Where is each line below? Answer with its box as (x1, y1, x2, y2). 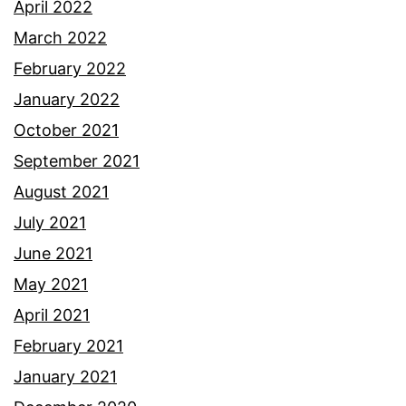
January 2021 (14, 366, 117, 386)
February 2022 (14, 58, 126, 78)
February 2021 (14, 335, 123, 355)
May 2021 (14, 274, 88, 294)
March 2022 (14, 27, 107, 47)
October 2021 (14, 120, 119, 140)
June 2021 (14, 243, 92, 263)
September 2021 (14, 150, 140, 170)
